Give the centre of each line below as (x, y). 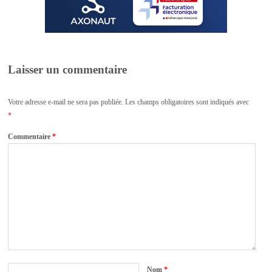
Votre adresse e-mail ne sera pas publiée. (66, 102)
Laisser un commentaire (68, 69)
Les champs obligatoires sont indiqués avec (187, 102)
